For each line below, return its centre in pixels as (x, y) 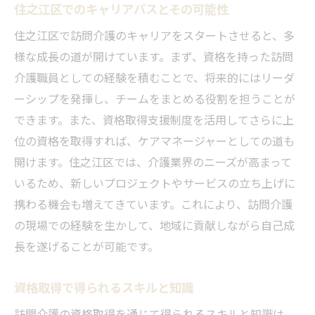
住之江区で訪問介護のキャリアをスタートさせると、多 (154, 35)
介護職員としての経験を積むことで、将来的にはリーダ (154, 77)
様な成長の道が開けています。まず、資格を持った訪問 (154, 56)
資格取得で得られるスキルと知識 (104, 287)
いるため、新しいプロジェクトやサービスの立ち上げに (155, 182)
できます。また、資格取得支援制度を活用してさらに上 (154, 119)
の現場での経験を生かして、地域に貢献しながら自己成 (154, 225)
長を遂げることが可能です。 (86, 246)
